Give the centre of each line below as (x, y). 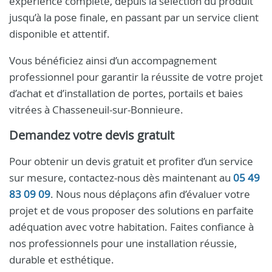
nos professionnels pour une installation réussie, (123, 243)
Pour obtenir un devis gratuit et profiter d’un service (131, 161)
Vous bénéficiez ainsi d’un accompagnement (113, 60)
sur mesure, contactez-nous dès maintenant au (121, 178)
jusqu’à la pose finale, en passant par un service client (134, 17)
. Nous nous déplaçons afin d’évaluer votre (150, 194)
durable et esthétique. (62, 260)
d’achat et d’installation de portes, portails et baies (126, 93)
